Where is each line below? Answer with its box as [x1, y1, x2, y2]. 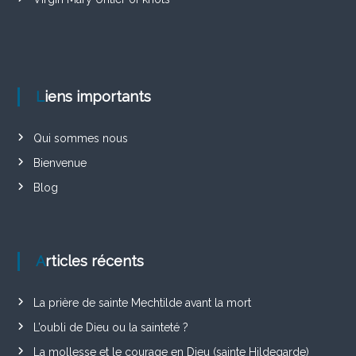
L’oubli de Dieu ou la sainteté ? [33, 320, 188, 334]
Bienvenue [33, 156, 87, 169]
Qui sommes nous [33, 131, 128, 145]
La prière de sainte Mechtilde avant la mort [33, 296, 251, 309]
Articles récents [44, 252, 144, 269]
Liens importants [44, 87, 151, 105]
